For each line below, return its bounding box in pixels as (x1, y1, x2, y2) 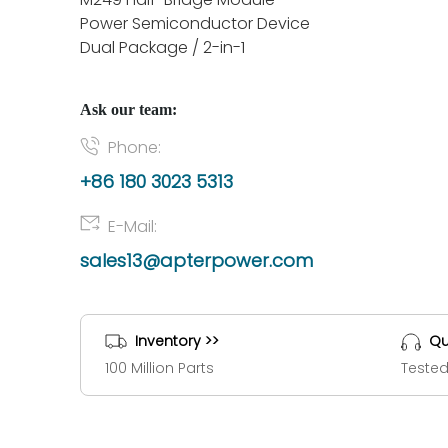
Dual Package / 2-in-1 (80, 36, 245, 59)
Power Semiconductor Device (80, 12, 310, 35)
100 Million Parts (105, 358, 214, 378)
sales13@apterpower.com (80, 248, 313, 273)
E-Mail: (108, 215, 157, 238)
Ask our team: (80, 100, 177, 119)
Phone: (108, 136, 161, 159)
